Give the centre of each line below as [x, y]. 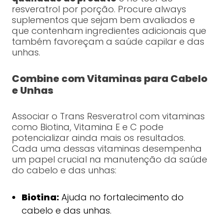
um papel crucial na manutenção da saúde [109, 160]
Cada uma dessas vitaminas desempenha [107, 149]
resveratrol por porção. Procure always [99, 9]
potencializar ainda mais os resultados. [98, 138]
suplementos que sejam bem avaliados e [103, 20]
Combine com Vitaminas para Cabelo [109, 79]
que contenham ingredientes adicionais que [109, 31]
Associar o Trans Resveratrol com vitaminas [108, 116]
